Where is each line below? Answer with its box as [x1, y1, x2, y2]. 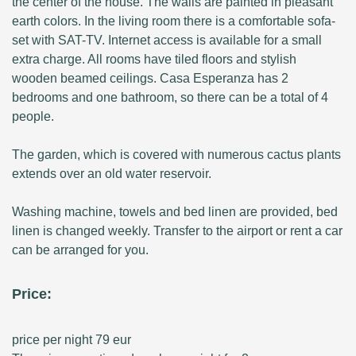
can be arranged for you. [12, 243, 149, 257]
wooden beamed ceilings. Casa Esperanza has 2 [12, 72, 288, 86]
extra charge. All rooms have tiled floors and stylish [12, 52, 296, 67]
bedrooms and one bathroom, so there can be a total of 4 [12, 91, 328, 105]
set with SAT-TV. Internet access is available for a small [12, 33, 322, 48]
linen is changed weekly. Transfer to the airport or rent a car [12, 224, 342, 238]
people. [12, 110, 54, 124]
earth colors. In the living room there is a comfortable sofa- [12, 14, 335, 29]
